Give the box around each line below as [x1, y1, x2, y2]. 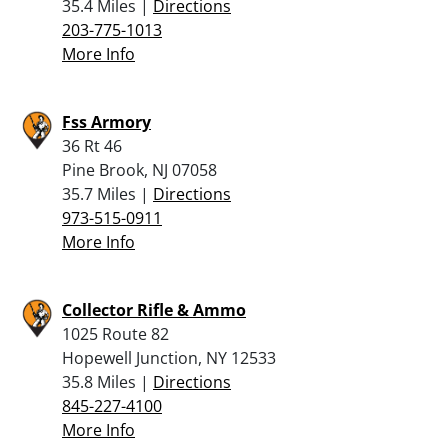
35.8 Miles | [62, 370, 153, 393]
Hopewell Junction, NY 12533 [62, 346, 276, 369]
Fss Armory [62, 110, 151, 133]
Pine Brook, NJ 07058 [62, 158, 217, 181]
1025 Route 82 [62, 322, 169, 345]
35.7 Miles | [62, 182, 153, 205]
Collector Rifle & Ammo [62, 298, 246, 321]
